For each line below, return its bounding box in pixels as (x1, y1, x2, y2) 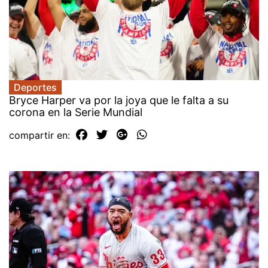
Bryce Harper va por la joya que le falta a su (9, 93, 229, 106)
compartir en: (9, 129, 73, 141)
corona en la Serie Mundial (9, 105, 142, 118)
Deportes (14, 81, 57, 93)
